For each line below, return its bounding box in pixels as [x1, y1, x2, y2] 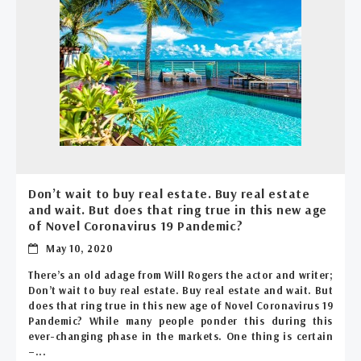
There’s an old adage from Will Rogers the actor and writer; [28, 268, 333, 282]
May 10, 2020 [43, 242, 113, 255]
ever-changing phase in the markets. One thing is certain [28, 330, 333, 343]
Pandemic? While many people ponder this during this [28, 314, 333, 328]
